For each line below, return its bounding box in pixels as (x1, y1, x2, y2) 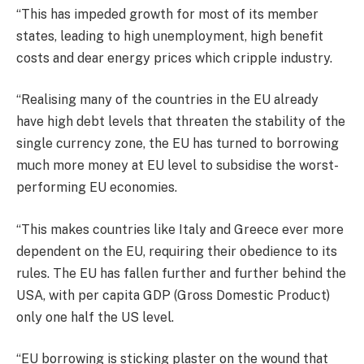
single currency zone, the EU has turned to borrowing (16, 136, 339, 152)
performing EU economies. (16, 180, 177, 196)
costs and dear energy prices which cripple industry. (16, 50, 332, 66)
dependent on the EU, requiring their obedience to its (16, 243, 337, 259)
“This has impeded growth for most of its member (16, 6, 318, 22)
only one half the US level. (16, 309, 174, 325)
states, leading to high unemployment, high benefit (16, 28, 323, 44)
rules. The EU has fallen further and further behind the (16, 265, 346, 281)
